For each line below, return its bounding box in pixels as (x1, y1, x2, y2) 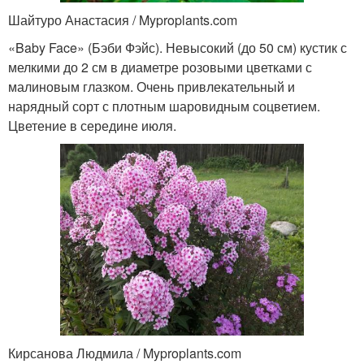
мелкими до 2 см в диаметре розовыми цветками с (8, 57, 312, 76)
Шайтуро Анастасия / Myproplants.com (8, 10, 237, 29)
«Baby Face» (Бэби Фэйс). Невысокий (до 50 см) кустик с (8, 37, 347, 57)
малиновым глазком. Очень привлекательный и (8, 76, 295, 96)
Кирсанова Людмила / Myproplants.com (8, 343, 241, 362)
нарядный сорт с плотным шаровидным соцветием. (8, 96, 320, 115)
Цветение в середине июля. (8, 115, 176, 135)
